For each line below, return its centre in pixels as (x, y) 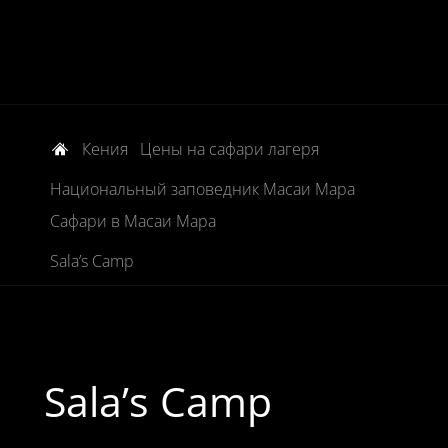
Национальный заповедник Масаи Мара (202, 189)
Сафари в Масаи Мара (132, 221)
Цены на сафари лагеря (229, 149)
